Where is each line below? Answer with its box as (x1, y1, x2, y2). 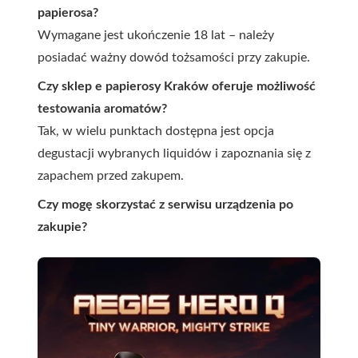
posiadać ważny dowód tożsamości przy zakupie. (38, 50, 310, 64)
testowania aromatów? (38, 101, 167, 115)
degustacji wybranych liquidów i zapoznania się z (38, 146, 311, 160)
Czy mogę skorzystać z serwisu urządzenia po (38, 197, 293, 211)
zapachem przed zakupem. (38, 169, 184, 182)
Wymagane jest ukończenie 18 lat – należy (38, 28, 274, 42)
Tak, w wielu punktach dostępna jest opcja (38, 124, 274, 137)
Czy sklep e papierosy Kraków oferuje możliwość (38, 79, 316, 93)
